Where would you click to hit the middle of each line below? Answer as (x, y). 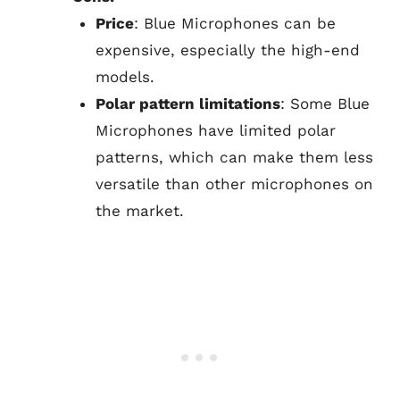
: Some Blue (325, 104)
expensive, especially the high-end (227, 50)
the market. (139, 211)
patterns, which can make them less (234, 157)
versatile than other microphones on (234, 184)
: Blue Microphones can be (234, 23)
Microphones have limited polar (215, 130)
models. (125, 77)
